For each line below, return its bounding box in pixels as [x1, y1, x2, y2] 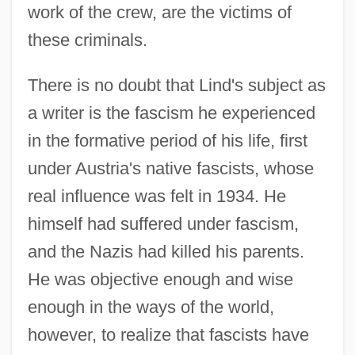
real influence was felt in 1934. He [27, 185, 286, 206]
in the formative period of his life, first [27, 130, 307, 151]
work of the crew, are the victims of [27, 2, 292, 22]
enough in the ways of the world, [27, 296, 274, 317]
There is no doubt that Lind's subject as [27, 74, 326, 95]
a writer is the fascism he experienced [27, 102, 315, 123]
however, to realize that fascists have [27, 324, 309, 345]
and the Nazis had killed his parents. [27, 241, 304, 261]
